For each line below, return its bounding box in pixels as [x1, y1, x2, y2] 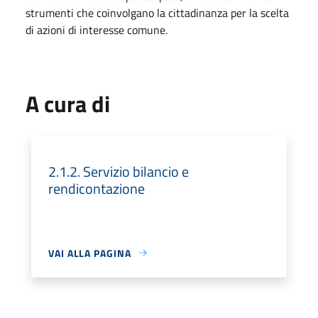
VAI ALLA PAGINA [48, 245, 131, 261]
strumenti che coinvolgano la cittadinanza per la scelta [26, 4, 289, 21]
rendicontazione [48, 177, 145, 199]
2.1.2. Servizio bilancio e [48, 160, 189, 182]
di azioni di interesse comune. [26, 21, 168, 38]
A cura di [26, 86, 110, 121]
